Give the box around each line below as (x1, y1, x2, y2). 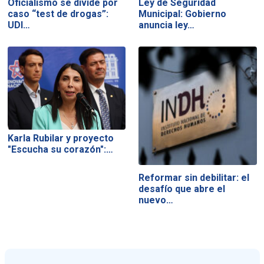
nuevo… (138, 194, 174, 206)
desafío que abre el (138, 183, 226, 195)
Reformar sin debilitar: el (138, 172, 250, 184)
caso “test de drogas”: (7, 8, 108, 19)
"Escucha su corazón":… (7, 144, 113, 156)
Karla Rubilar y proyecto (7, 133, 114, 144)
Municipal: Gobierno (138, 8, 227, 19)
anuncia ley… (138, 19, 195, 31)
